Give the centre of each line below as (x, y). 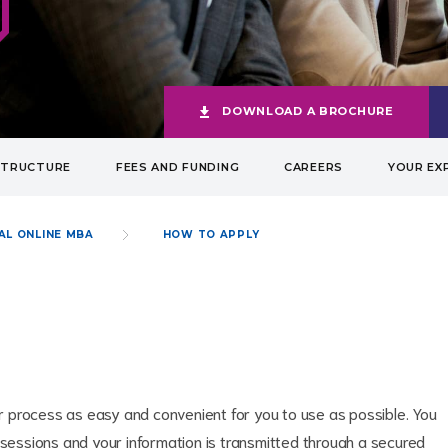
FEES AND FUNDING (177, 167)
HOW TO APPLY (211, 234)
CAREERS (314, 167)
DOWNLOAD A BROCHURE (308, 111)
